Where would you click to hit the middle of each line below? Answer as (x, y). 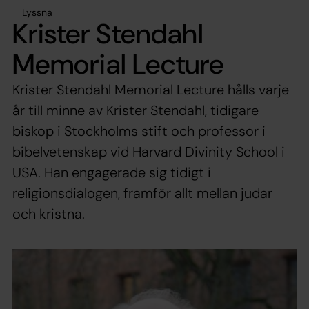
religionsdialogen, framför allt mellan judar (142, 193)
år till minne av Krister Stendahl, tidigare (136, 110)
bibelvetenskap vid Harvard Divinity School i (149, 151)
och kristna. (49, 213)
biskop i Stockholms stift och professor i (139, 131)
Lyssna (37, 12)
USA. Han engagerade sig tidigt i (112, 172)
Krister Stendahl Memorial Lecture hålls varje (151, 89)
